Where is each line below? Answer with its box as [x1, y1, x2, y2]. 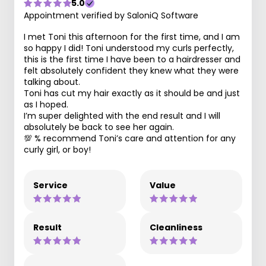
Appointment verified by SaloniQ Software [24, 9, 198, 21]
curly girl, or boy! [24, 144, 91, 156]
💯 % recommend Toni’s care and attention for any [24, 132, 236, 144]
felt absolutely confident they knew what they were [24, 65, 239, 77]
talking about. [24, 76, 80, 88]
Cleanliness [150, 221, 202, 233]
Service [33, 179, 68, 191]
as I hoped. [24, 99, 68, 110]
